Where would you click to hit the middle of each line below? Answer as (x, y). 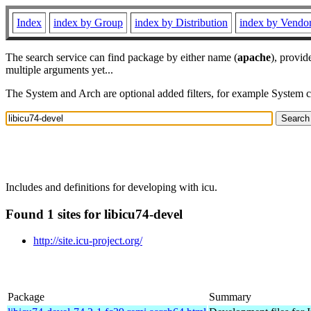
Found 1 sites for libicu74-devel (94, 214)
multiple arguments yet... (59, 70)
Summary (230, 296)
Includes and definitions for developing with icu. (111, 187)
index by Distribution (181, 23)
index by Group (88, 23)
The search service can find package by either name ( (121, 57)
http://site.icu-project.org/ (88, 241)
